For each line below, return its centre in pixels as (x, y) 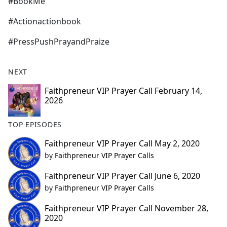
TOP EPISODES (35, 125)
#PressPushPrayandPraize (59, 42)
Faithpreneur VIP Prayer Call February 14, (123, 91)
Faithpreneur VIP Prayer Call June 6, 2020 (122, 176)
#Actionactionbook (45, 22)
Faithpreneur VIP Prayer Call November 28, (126, 209)
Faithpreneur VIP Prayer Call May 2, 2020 (122, 144)
